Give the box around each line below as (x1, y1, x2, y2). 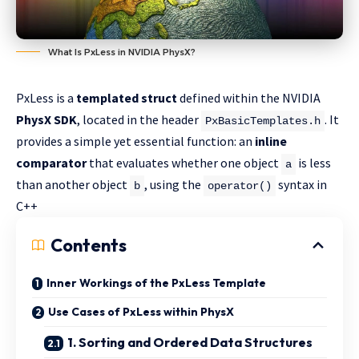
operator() (208, 179, 272, 192)
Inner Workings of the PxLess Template (46, 275, 266, 290)
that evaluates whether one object (87, 154, 281, 171)
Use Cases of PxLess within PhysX (48, 304, 234, 319)
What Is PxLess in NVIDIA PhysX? (48, 46, 196, 58)
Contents (50, 233, 127, 256)
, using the (144, 175, 204, 192)
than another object (16, 175, 130, 192)
